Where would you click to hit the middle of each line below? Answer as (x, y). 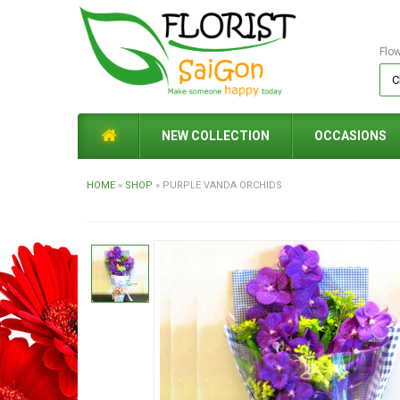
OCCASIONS (350, 136)
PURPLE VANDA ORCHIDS (222, 185)
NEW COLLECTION (216, 136)
